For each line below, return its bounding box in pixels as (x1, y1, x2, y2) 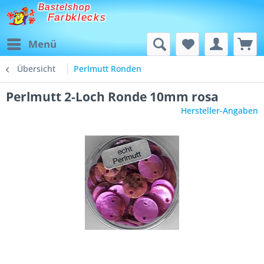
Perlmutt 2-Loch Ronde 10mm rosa (6, 88, 219, 105)
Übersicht (17, 63, 55, 74)
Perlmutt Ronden (74, 63, 141, 74)
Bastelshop (38, 2, 91, 12)
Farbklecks (47, 12, 107, 24)
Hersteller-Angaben (181, 105, 258, 116)
